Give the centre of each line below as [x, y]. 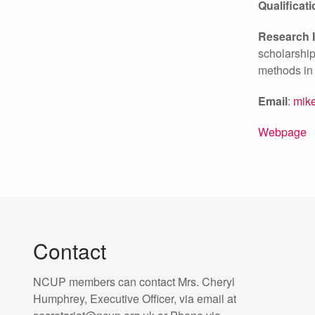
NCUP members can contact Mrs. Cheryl [134, 282]
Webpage [282, 132]
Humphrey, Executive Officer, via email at [135, 298]
